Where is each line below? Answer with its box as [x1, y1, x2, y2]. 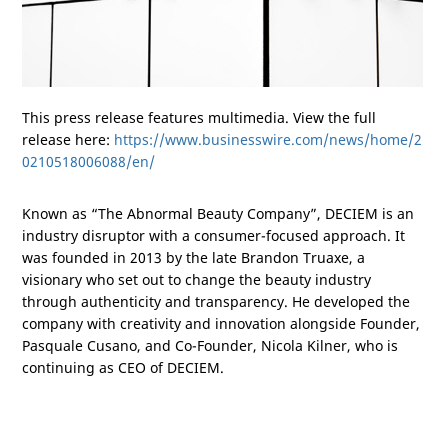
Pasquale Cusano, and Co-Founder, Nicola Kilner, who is [22, 336, 398, 355]
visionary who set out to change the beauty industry [22, 270, 371, 289]
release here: [22, 130, 114, 149]
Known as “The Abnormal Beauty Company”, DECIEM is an [22, 204, 414, 223]
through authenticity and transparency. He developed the [22, 292, 410, 311]
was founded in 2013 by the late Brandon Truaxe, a [22, 248, 365, 267]
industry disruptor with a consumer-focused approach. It [22, 226, 405, 245]
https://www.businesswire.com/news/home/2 [114, 130, 422, 149]
